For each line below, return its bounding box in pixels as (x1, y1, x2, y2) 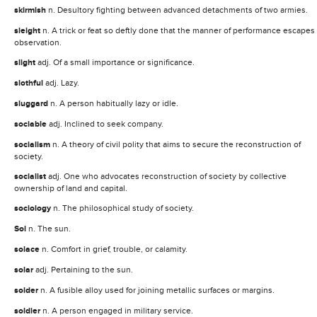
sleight (14, 25, 42, 36)
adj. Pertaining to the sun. (35, 264, 133, 275)
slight (14, 57, 38, 68)
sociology (14, 202, 53, 214)
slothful (14, 77, 45, 88)
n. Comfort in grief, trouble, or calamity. (42, 243, 188, 254)
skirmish (14, 4, 48, 16)
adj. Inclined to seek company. (49, 118, 163, 129)
